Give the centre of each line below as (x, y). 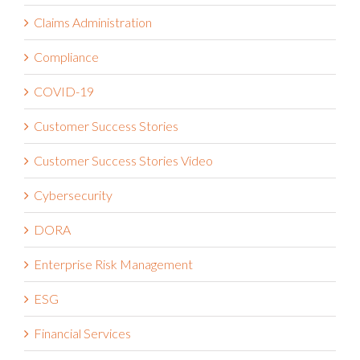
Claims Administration (93, 27)
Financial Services (82, 337)
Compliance (66, 61)
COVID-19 (64, 96)
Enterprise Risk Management (113, 268)
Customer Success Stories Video (123, 165)
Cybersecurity (73, 199)
